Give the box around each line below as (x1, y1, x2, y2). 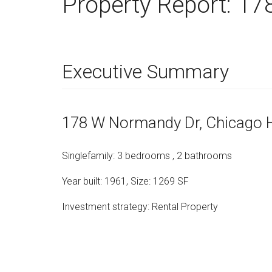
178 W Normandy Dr (62, 113, 199, 132)
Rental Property (152, 200, 218, 212)
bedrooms (125, 149, 170, 161)
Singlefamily (62, 149, 113, 161)
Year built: (62, 175, 104, 187)
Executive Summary (62, 60, 229, 83)
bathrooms (185, 149, 232, 161)
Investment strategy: (62, 200, 152, 212)
